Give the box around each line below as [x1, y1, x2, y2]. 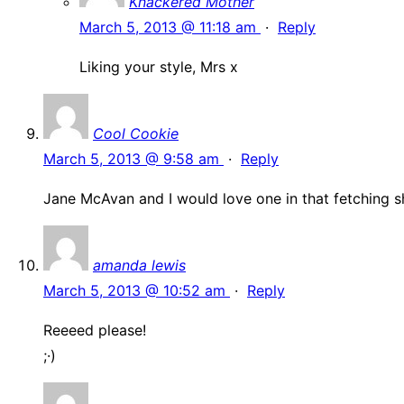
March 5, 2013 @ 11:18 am [79, 18, 261, 37]
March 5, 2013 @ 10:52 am [43, 281, 230, 300]
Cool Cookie [93, 124, 179, 143]
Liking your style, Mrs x [79, 58, 238, 77]
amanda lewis [93, 256, 186, 275]
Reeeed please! [43, 321, 146, 340]
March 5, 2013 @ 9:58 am [43, 150, 224, 169]
